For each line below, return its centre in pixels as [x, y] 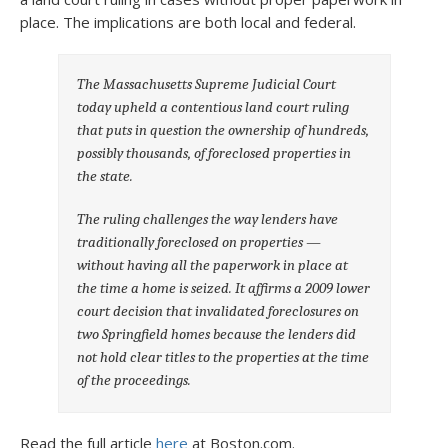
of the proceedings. [134, 379]
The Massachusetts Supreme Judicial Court [207, 83]
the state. [105, 175]
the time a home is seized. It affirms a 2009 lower [224, 287]
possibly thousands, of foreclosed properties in [214, 152]
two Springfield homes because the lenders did [217, 333]
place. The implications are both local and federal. [188, 22]
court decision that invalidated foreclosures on [218, 310]
